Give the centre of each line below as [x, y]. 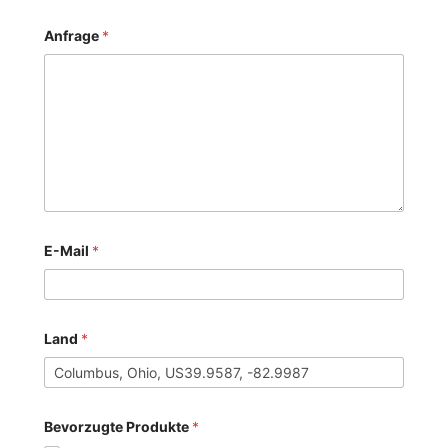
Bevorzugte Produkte [118, 426]
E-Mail [68, 250]
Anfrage [73, 35]
